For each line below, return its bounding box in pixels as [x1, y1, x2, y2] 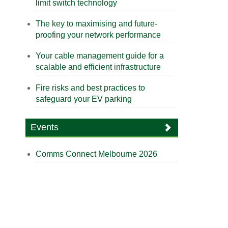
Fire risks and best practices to [36, 83, 146, 92]
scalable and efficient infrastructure [36, 63, 161, 71]
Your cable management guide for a [36, 51, 164, 60]
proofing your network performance [36, 31, 161, 39]
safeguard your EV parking [36, 95, 132, 103]
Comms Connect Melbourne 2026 [36, 150, 158, 158]
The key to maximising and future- [36, 19, 158, 28]
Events [31, 122, 59, 132]
